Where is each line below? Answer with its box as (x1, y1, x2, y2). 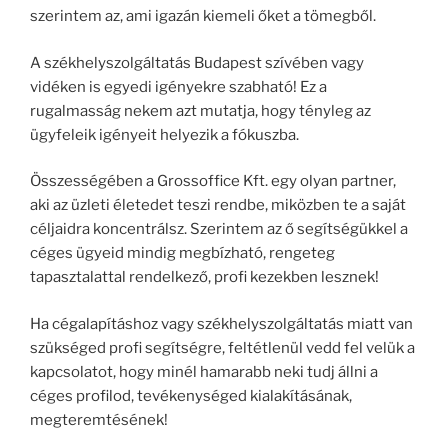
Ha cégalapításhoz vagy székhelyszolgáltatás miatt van (30, 314, 413, 333)
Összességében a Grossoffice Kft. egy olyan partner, (30, 172, 396, 190)
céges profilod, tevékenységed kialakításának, (30, 386, 352, 405)
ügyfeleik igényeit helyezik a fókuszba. (30, 125, 299, 144)
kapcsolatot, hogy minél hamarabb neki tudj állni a (30, 362, 378, 381)
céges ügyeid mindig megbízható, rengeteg (30, 244, 335, 262)
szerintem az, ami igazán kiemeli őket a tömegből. (30, 7, 376, 25)
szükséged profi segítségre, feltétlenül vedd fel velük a (30, 338, 415, 357)
